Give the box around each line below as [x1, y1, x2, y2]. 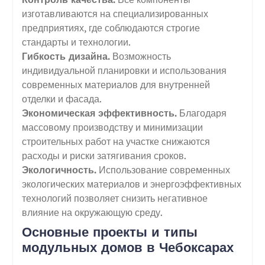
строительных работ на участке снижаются [21, 135, 210, 147]
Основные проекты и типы [21, 223, 198, 240]
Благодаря [176, 106, 227, 119]
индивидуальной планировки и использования [21, 64, 227, 76]
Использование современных [96, 163, 230, 176]
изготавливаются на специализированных [21, 7, 208, 20]
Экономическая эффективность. [21, 106, 177, 119]
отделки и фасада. [21, 92, 102, 105]
